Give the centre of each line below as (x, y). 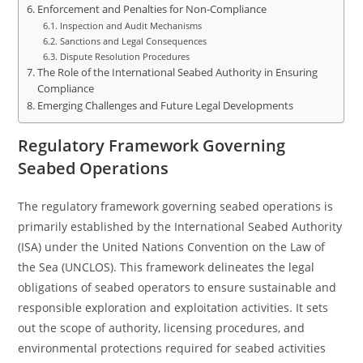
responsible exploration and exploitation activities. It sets (173, 307)
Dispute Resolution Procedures (124, 56)
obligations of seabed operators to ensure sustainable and (177, 287)
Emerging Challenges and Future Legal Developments (165, 106)
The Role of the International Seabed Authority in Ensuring (177, 73)
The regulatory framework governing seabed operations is (176, 206)
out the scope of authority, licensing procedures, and (162, 328)
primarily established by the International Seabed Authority (180, 226)
